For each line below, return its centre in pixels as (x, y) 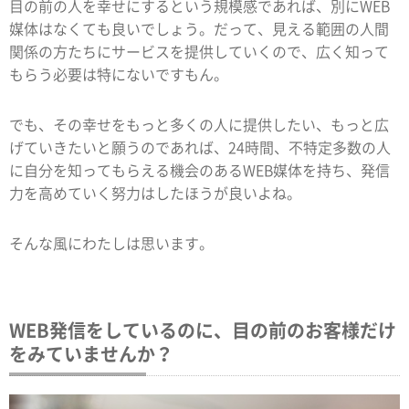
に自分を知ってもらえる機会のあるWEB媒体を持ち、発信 (199, 169)
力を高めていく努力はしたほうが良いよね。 (155, 192)
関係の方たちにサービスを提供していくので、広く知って (199, 51)
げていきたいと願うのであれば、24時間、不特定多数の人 (200, 147)
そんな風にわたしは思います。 (111, 242)
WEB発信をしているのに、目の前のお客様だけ (203, 330)
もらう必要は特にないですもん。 (119, 73)
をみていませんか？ (91, 353)
